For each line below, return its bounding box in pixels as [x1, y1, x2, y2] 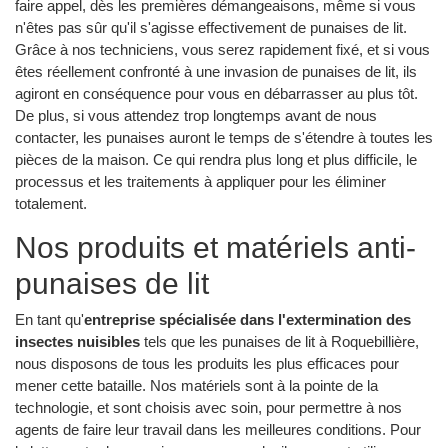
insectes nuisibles [15, 333, 140, 351]
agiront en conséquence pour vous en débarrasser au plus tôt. [15, 84, 418, 102]
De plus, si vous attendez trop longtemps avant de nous [15, 106, 377, 124]
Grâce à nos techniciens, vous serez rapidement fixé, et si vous [15, 40, 430, 58]
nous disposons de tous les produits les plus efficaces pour [15, 355, 399, 373]
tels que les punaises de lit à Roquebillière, [140, 333, 419, 351]
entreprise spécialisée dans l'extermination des [84, 311, 411, 329]
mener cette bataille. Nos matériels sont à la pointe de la [15, 377, 378, 395]
